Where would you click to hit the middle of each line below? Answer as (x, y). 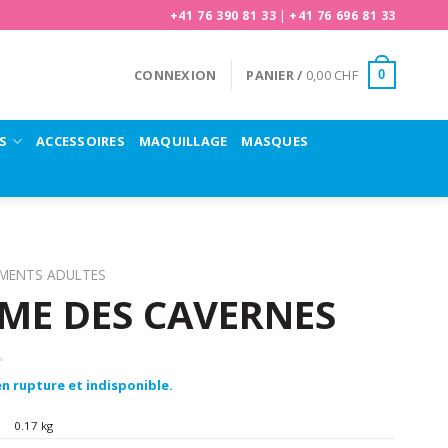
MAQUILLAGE (183, 140)
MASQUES (275, 140)
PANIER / (276, 75)
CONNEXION (175, 75)
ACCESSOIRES (80, 140)
